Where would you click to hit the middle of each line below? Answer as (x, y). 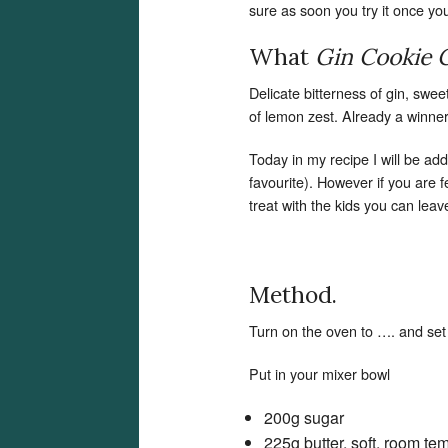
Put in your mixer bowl (319, 373)
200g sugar (304, 417)
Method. (293, 294)
